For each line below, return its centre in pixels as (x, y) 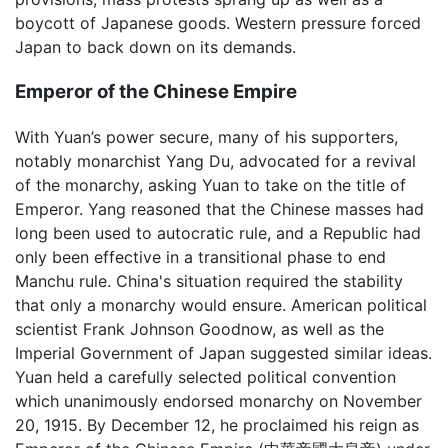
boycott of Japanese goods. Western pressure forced (218, 23)
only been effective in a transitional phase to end (200, 256)
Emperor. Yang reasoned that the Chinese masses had (219, 208)
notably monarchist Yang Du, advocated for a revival (215, 160)
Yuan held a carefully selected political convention (205, 376)
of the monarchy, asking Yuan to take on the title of (210, 184)
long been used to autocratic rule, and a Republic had (218, 232)
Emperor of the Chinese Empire (156, 91)
